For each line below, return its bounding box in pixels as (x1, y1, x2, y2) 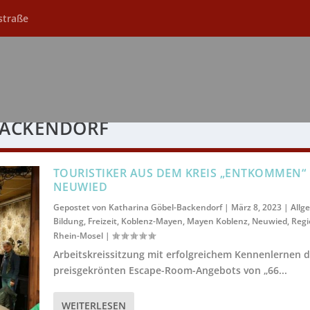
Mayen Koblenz (186, 215, 248, 228)
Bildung (53, 215, 84, 228)
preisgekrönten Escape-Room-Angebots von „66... (53, 264, 287, 277)
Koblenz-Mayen (120, 215, 183, 228)
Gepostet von (53, 201, 109, 214)
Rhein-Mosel (53, 230, 103, 242)
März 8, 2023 (230, 201, 282, 214)
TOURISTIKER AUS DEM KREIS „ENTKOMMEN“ (53, 165, 307, 181)
